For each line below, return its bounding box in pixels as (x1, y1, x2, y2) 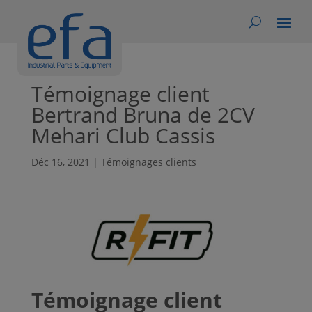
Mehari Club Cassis (31, 121, 215, 150)
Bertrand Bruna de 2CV (31, 100, 255, 129)
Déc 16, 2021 (31, 155, 90, 169)
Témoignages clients (100, 155, 196, 169)
